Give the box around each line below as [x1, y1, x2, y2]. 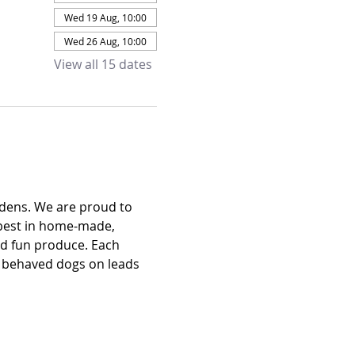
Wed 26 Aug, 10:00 [63, 35, 147, 48]
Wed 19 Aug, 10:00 [63, 11, 147, 24]
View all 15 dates [53, 55, 152, 73]
